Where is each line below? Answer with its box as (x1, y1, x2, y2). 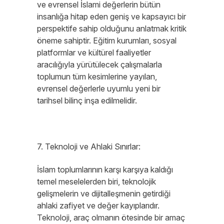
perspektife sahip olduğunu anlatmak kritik (37, 23, 186, 33)
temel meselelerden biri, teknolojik (37, 176, 156, 186)
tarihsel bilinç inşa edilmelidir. (37, 95, 137, 105)
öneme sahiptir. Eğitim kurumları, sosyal (37, 35, 176, 45)
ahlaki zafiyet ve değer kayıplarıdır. (37, 200, 159, 210)
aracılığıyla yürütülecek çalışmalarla (37, 59, 162, 69)
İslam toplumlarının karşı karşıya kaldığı (37, 164, 173, 174)
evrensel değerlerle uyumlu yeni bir (37, 83, 160, 93)
